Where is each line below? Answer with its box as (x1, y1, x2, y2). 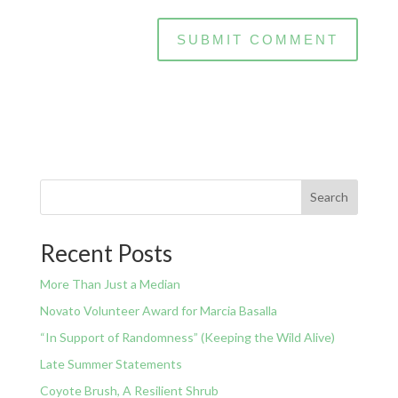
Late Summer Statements (39, 355, 182, 371)
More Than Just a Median (39, 275, 180, 291)
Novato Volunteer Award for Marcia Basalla (39, 302, 277, 318)
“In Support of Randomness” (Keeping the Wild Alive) (39, 329, 335, 345)
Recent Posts (39, 238, 172, 267)
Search (310, 189, 349, 205)
